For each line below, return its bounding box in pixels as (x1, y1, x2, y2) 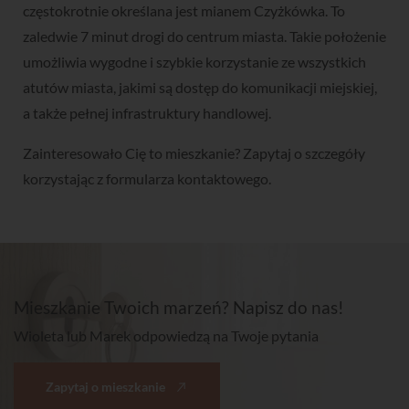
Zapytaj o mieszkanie (46, 379, 168, 395)
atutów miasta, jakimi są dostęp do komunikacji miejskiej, (23, 79, 377, 97)
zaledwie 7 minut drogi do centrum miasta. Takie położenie (23, 27, 386, 46)
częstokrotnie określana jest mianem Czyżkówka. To (23, 2, 345, 20)
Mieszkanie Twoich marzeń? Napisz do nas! (14, 297, 344, 319)
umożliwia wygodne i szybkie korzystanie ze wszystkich (23, 53, 366, 71)
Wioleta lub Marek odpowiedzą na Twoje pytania (14, 327, 319, 345)
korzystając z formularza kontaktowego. (23, 170, 271, 188)
